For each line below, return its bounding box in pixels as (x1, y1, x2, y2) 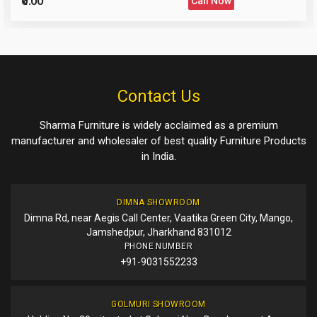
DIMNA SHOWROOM (117, 197, 200, 207)
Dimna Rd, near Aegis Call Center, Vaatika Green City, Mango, (24, 212, 293, 224)
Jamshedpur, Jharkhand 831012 (86, 226, 231, 238)
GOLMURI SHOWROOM (111, 299, 206, 309)
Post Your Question (18, 67, 119, 81)
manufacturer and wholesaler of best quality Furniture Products (11, 134, 306, 147)
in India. (141, 149, 176, 163)
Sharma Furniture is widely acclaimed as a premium (39, 118, 278, 132)
